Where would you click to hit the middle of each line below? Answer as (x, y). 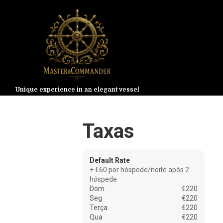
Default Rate (110, 160)
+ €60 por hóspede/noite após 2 (139, 169)
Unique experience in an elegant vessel (77, 89)
